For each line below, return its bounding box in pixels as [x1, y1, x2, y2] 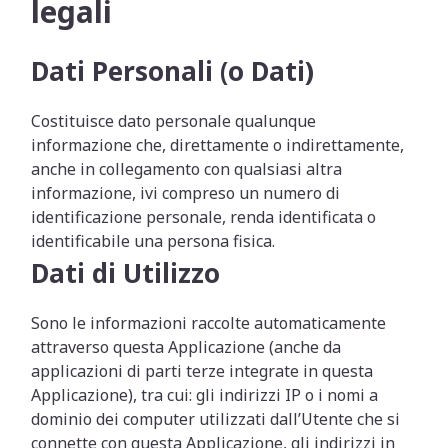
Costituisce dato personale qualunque [31, 110, 317, 132]
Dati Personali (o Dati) [31, 53, 315, 89]
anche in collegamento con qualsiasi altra [31, 158, 343, 180]
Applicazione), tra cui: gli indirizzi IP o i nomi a [31, 384, 379, 406]
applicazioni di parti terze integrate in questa [31, 360, 374, 382]
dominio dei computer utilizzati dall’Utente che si [31, 408, 401, 430]
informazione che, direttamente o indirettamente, [31, 134, 405, 156]
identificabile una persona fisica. [31, 230, 276, 252]
